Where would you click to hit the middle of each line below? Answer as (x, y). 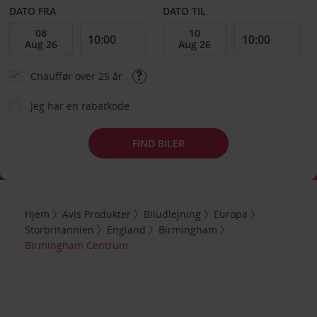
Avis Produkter (97, 214)
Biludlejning (173, 214)
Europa (231, 214)
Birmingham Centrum (77, 245)
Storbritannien (60, 229)
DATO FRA (32, 11)
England (127, 229)
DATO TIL (185, 11)
